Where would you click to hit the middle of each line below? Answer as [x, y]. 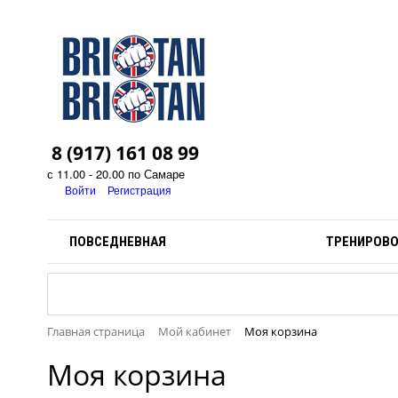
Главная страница [96, 331]
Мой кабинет [195, 331]
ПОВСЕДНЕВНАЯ [118, 242]
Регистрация [139, 190]
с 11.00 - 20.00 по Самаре [116, 174]
